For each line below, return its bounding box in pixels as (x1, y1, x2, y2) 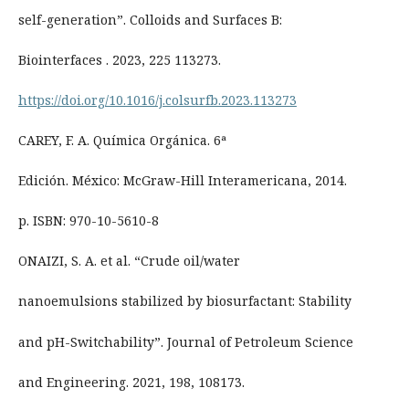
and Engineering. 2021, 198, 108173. (17, 372, 245, 391)
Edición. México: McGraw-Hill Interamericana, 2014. (17, 172, 347, 190)
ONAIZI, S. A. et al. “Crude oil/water (17, 252, 240, 270)
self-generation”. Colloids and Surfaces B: (17, 11, 282, 29)
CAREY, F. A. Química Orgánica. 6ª (17, 131, 226, 150)
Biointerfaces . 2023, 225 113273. (17, 51, 221, 69)
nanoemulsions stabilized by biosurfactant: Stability (17, 292, 351, 310)
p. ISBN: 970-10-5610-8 (17, 212, 159, 230)
